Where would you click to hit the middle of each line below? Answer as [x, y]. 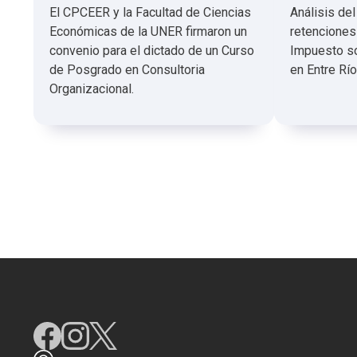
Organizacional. [92, 89]
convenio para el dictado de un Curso [152, 51]
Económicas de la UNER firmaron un [148, 32]
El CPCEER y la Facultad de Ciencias [150, 13]
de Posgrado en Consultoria [127, 70]
